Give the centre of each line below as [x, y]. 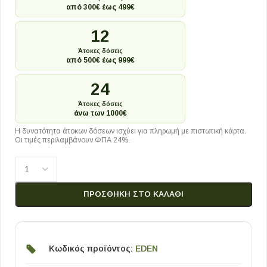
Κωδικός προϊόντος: [92, 249]
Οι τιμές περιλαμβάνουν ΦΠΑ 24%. [72, 140]
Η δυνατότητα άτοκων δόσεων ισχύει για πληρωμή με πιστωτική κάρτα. [131, 131]
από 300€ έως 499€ [100, 7]
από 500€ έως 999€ [100, 60]
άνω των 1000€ [100, 113]
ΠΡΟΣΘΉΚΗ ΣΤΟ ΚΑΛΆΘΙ [133, 194]
